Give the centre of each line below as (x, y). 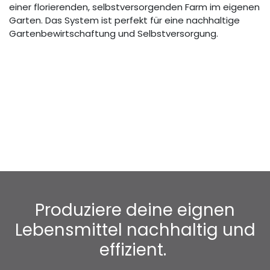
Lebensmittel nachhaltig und (135, 230)
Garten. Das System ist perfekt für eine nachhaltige (124, 20)
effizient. (135, 250)
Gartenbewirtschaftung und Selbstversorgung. (115, 34)
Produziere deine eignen (135, 210)
